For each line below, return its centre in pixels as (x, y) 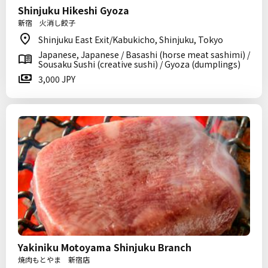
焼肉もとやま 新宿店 (54, 259)
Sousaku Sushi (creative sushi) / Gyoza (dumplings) (139, 64)
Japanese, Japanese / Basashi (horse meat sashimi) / (144, 54)
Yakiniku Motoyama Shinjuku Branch (105, 247)
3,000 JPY (57, 79)
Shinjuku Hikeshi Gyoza (74, 10)
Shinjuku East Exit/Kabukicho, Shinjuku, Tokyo (131, 39)
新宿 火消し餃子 (47, 22)
